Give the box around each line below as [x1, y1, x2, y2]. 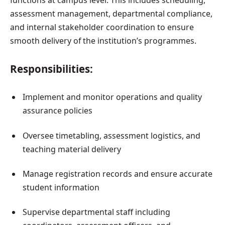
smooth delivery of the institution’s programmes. [10, 35, 196, 46]
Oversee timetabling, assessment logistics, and [23, 130, 200, 141]
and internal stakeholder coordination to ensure [10, 21, 194, 33]
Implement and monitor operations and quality [23, 91, 202, 103]
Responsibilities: [10, 62, 93, 76]
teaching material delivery [23, 143, 121, 155]
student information [23, 181, 99, 193]
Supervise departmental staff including [23, 206, 170, 218]
